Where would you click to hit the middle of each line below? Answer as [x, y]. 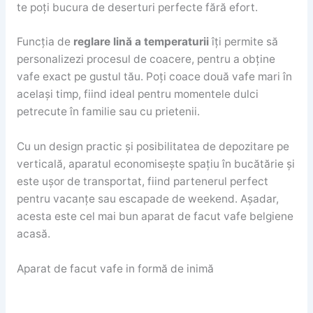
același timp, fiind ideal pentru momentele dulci [137, 94]
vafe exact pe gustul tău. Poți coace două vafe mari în [154, 77]
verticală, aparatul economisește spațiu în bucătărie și [155, 164]
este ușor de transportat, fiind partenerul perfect [142, 182]
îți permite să [243, 42]
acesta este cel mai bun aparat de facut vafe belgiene [155, 217]
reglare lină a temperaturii [141, 42]
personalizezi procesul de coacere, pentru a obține [146, 59]
